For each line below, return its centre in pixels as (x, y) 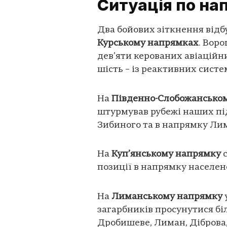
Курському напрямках (148, 44)
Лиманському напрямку (167, 197)
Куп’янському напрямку (166, 155)
